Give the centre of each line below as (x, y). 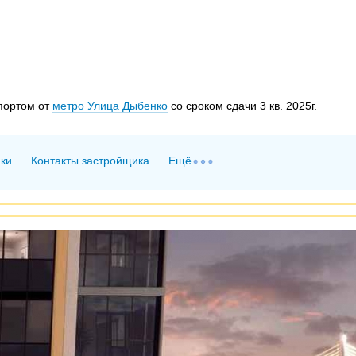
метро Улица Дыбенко (110, 105)
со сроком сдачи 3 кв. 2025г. (242, 105)
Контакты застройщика (91, 161)
